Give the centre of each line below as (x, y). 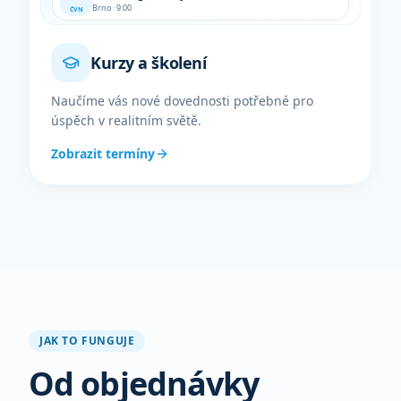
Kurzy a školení (149, 63)
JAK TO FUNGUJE (87, 341)
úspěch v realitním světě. (126, 120)
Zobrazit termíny (103, 154)
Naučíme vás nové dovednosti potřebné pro (182, 101)
